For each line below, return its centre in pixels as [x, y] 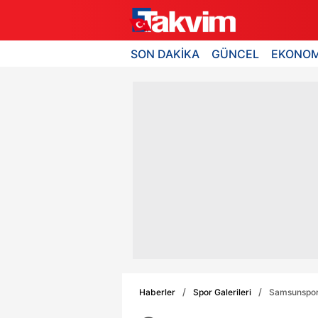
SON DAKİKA [165, 54]
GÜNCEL [236, 54]
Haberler [157, 292]
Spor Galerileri [222, 292]
